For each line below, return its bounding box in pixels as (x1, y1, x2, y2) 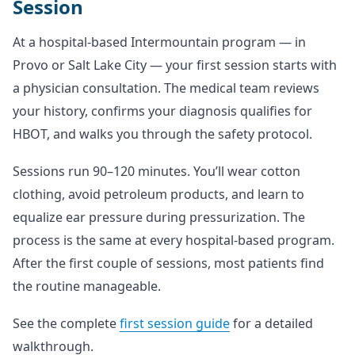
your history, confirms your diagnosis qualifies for (13, 102, 312, 120)
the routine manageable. (13, 277, 161, 295)
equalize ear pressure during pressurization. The (13, 208, 305, 226)
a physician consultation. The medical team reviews (13, 79, 319, 97)
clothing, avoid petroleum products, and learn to (13, 185, 304, 203)
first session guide (120, 315, 230, 332)
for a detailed (230, 315, 313, 332)
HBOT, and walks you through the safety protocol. (13, 125, 312, 143)
